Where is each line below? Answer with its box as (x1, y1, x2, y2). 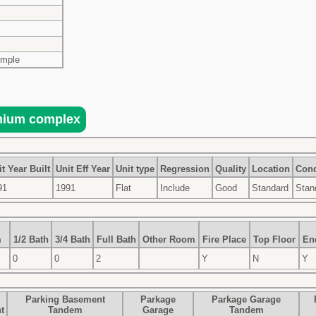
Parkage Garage (212, 293, 281, 305)
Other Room (142, 233, 195, 245)
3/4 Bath (54, 233, 90, 245)
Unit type (116, 163, 154, 174)
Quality (215, 163, 246, 174)
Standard (252, 182, 288, 193)
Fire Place (202, 233, 246, 245)
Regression (160, 163, 209, 174)
